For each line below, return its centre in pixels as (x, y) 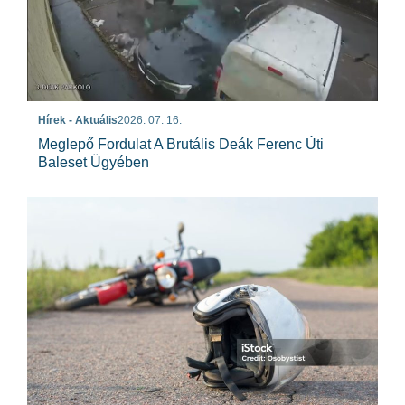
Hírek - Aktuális (78, 120)
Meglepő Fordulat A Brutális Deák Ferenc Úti (181, 144)
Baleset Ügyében (94, 162)
